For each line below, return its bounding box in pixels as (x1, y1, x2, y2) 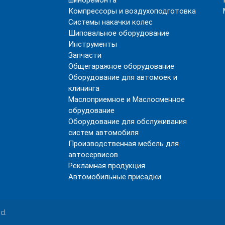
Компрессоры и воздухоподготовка (68, 6, 196, 16)
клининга (68, 83, 100, 93)
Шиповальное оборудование (68, 28, 170, 38)
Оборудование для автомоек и (68, 72, 178, 82)
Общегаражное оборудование (68, 61, 175, 71)
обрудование (68, 105, 115, 116)
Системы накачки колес (68, 17, 153, 27)
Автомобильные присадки (68, 172, 162, 182)
